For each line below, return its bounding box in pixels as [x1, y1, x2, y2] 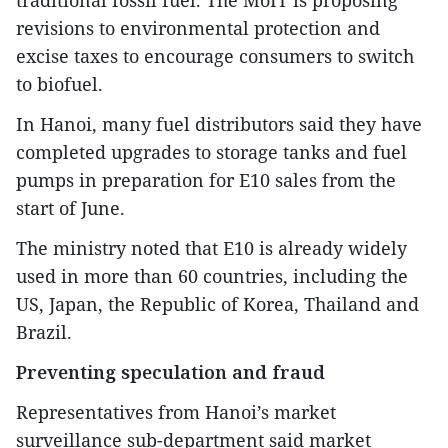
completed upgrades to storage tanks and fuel [16, 139, 407, 164]
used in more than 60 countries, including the [16, 263, 408, 288]
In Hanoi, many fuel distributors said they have [16, 111, 422, 136]
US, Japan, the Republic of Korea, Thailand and [16, 291, 419, 316]
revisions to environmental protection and [16, 15, 380, 40]
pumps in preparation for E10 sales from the [16, 167, 396, 192]
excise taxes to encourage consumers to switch [16, 43, 414, 68]
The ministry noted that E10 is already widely [16, 235, 407, 260]
